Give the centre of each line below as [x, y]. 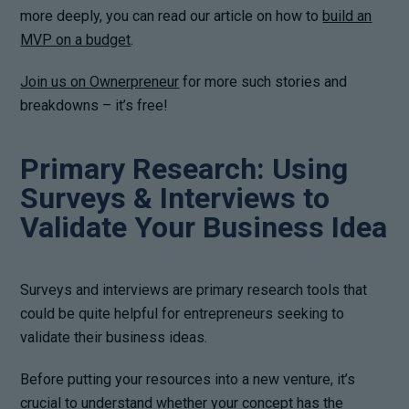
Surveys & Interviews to [175, 198]
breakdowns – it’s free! [94, 105]
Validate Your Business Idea [204, 227]
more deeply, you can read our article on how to [172, 16]
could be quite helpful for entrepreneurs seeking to [183, 313]
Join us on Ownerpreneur [100, 81]
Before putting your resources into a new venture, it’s [188, 379]
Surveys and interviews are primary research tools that [194, 289]
